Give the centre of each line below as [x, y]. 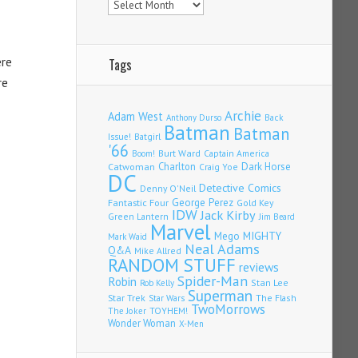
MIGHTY [262, 236]
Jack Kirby [228, 215]
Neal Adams [222, 249]
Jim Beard [277, 217]
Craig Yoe [219, 167]
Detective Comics [240, 188]
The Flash [276, 298]
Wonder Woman [142, 323]
